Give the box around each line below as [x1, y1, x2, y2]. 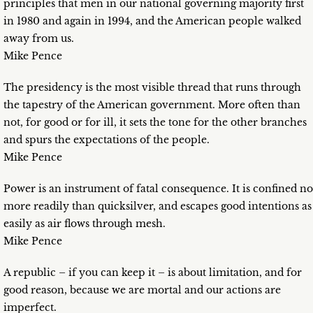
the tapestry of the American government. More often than [3, 99, 300, 112]
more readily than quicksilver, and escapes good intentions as [3, 200, 312, 213]
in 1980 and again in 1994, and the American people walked [3, 15, 301, 28]
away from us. [3, 32, 74, 45]
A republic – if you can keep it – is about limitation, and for [3, 266, 302, 279]
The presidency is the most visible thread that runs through [3, 81, 301, 94]
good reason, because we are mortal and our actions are [3, 284, 281, 297]
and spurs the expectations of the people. [3, 133, 210, 147]
